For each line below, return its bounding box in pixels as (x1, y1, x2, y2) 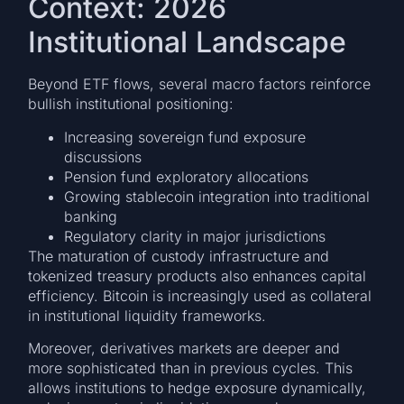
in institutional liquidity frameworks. (28, 306, 267, 325)
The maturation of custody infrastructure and (28, 246, 330, 265)
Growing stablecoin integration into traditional (64, 187, 371, 206)
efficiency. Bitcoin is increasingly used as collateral (28, 286, 372, 305)
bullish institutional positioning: (28, 95, 234, 114)
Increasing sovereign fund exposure (64, 127, 307, 146)
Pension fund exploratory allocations (64, 167, 309, 186)
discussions (64, 147, 142, 166)
